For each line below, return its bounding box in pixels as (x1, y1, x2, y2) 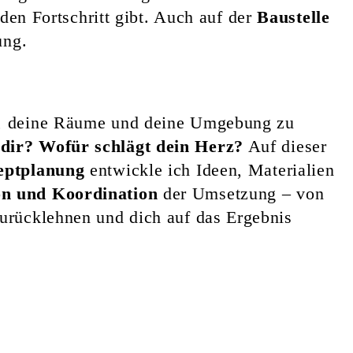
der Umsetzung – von (158, 183, 325, 203)
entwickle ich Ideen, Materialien (84, 159, 335, 180)
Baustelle (257, 6, 330, 27)
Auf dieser (243, 136, 327, 156)
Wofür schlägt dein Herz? (39, 136, 243, 156)
